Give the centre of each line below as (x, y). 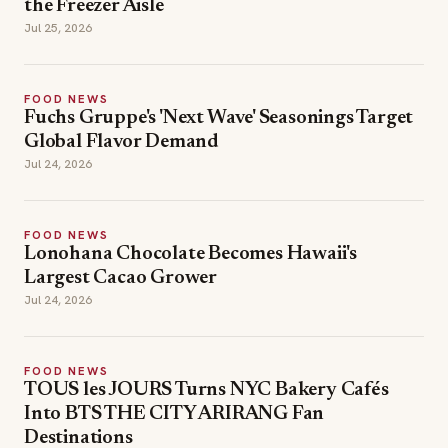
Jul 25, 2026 (58, 28)
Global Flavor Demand (121, 142)
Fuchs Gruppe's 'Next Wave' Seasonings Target (219, 118)
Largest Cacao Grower (120, 278)
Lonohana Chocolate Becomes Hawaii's (190, 254)
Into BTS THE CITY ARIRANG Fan (174, 414)
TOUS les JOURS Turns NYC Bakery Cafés (206, 390)
